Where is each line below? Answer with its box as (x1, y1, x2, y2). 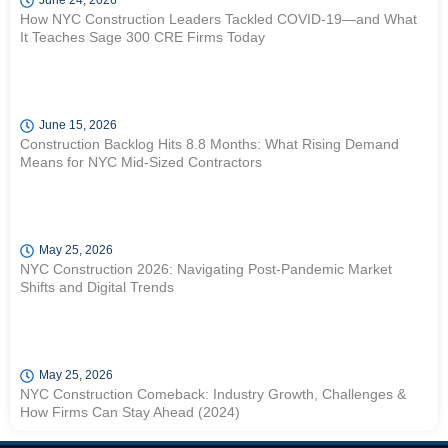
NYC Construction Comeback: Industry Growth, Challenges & (20, 386, 406, 403)
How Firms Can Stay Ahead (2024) (20, 404, 240, 421)
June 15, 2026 (39, 118, 117, 133)
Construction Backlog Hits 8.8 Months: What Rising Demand (20, 136, 399, 153)
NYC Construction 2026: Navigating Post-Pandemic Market (20, 261, 392, 278)
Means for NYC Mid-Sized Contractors (20, 154, 262, 171)
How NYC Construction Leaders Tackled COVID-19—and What (20, 11, 417, 28)
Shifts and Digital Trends (20, 279, 174, 296)
